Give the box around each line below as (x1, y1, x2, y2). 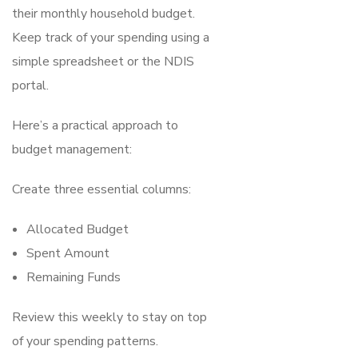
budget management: (12, 140, 132, 158)
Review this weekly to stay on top (12, 308, 207, 326)
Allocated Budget (26, 220, 129, 238)
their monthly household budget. (12, 4, 195, 22)
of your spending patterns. (12, 332, 158, 350)
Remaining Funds (26, 268, 121, 286)
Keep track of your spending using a (12, 28, 209, 46)
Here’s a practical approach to (12, 116, 178, 134)
